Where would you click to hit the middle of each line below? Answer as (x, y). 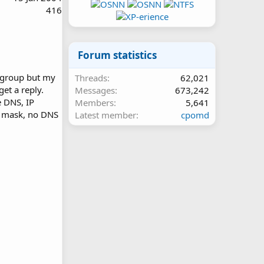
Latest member (105, 115)
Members (94, 103)
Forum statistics (117, 55)
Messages (95, 90)
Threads (91, 78)
